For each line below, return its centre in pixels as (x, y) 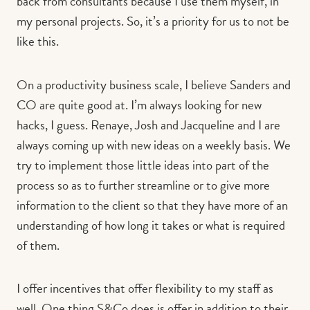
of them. (39, 245)
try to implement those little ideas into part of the (143, 165)
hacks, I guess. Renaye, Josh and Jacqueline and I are (148, 125)
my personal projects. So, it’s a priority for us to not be (153, 21)
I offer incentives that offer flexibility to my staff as (145, 289)
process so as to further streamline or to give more (143, 185)
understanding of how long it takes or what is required (151, 225)
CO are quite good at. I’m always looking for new (139, 104)
